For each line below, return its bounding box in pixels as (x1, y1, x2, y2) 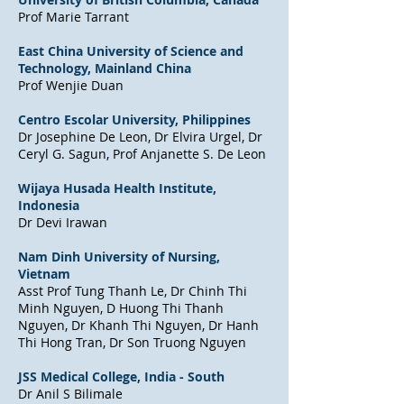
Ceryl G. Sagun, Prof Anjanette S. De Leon (18, 145, 266, 162)
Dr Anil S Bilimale (18, 385, 123, 402)
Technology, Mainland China (18, 60, 195, 77)
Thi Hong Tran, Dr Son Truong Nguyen (18, 334, 246, 351)
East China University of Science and (18, 42, 243, 60)
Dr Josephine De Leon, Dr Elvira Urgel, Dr (18, 128, 262, 145)
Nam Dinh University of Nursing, (18, 248, 220, 265)
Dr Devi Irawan (18, 214, 107, 231)
